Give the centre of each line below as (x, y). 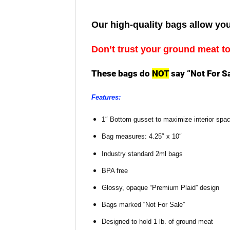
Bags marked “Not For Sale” (143, 204)
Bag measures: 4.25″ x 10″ (141, 137)
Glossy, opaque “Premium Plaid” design (160, 187)
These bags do (122, 73)
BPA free (114, 170)
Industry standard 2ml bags (142, 154)
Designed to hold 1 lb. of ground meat (157, 222)
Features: (106, 97)
